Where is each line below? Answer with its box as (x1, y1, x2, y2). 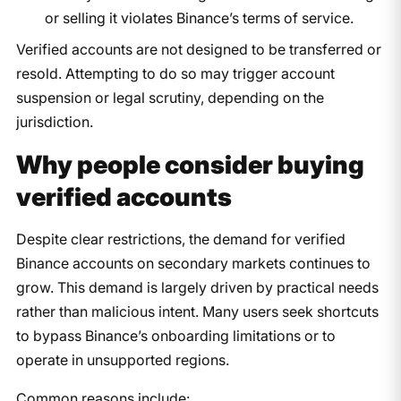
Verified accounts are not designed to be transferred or (15, 39, 381, 58)
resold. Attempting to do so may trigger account (15, 64, 335, 82)
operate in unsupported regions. (15, 350, 229, 369)
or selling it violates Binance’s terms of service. (44, 8, 354, 27)
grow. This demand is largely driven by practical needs (15, 277, 379, 296)
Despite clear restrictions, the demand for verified (15, 229, 346, 248)
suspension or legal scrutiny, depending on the (15, 88, 324, 107)
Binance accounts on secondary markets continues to (15, 253, 371, 272)
